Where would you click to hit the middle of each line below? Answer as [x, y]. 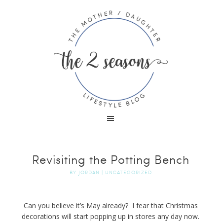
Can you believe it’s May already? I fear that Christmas [110, 205]
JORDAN [89, 172]
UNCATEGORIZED [128, 172]
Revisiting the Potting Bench [110, 159]
